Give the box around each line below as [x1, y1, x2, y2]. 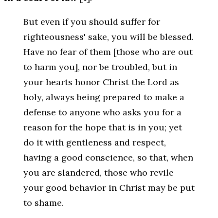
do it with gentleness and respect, [23, 137, 166, 148]
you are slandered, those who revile [23, 167, 174, 179]
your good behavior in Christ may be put [23, 182, 195, 194]
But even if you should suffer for [23, 16, 160, 28]
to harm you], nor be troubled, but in [23, 61, 177, 73]
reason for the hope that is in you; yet [23, 122, 182, 133]
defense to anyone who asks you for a [23, 107, 182, 118]
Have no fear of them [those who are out [23, 46, 193, 58]
